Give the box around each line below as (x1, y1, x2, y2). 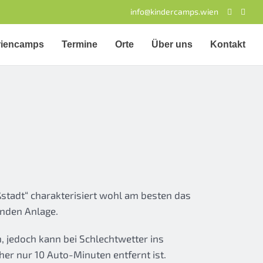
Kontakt (210, 39, 245, 49)
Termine (61, 39, 97, 49)
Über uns (151, 39, 193, 49)
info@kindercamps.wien (130, 6, 218, 16)
